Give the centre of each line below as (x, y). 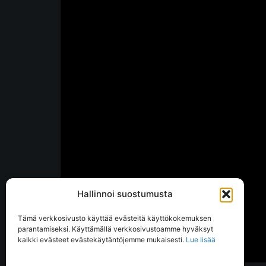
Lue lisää (202, 240)
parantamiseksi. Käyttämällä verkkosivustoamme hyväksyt (115, 229)
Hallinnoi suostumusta (125, 194)
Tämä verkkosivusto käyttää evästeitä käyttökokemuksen (115, 218)
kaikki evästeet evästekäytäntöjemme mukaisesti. (102, 240)
